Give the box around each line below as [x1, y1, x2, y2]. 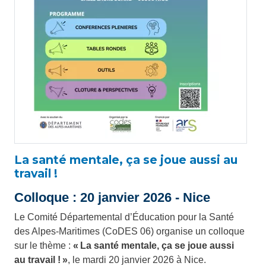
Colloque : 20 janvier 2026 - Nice [14, 190, 210, 205]
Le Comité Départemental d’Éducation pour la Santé [14, 212, 234, 223]
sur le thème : [14, 240, 73, 251]
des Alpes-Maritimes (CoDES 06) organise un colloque [14, 226, 245, 237]
